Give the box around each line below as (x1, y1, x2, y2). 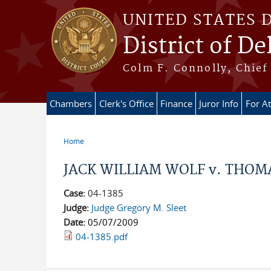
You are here (63, 143, 128, 158)
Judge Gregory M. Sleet (91, 201, 186, 214)
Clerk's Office (99, 97, 154, 109)
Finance (160, 97, 192, 109)
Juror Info (199, 97, 238, 109)
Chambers (50, 97, 92, 109)
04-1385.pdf (75, 230, 128, 243)
